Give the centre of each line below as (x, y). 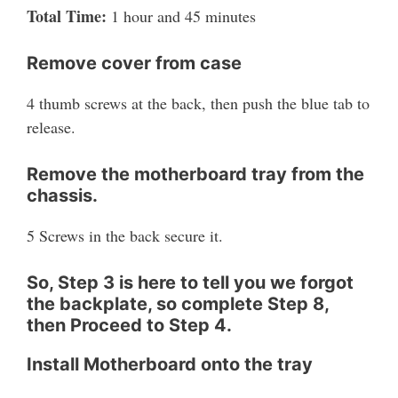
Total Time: (67, 16)
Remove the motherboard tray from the (195, 174)
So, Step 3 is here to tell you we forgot (190, 282)
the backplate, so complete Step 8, (178, 303)
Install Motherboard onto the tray (170, 364)
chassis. (62, 195)
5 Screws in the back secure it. (125, 235)
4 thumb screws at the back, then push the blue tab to (198, 103)
